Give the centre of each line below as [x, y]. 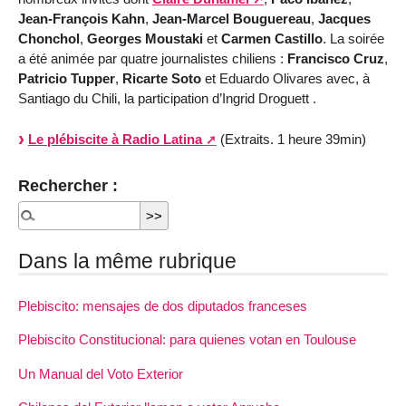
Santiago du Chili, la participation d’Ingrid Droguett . [167, 98]
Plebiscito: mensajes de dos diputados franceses [163, 306]
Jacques [344, 18]
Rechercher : [68, 186]
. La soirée [353, 38]
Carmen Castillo [272, 38]
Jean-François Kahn [82, 18]
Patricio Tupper [67, 78]
